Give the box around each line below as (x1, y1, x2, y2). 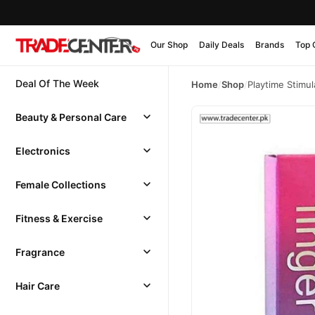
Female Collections (15, 178, 106, 191)
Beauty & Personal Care (15, 110, 127, 123)
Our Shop (150, 39, 188, 50)
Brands (255, 39, 284, 50)
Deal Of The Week (15, 77, 99, 89)
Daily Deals (199, 39, 244, 50)
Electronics (15, 144, 70, 157)
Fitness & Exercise (15, 212, 103, 224)
